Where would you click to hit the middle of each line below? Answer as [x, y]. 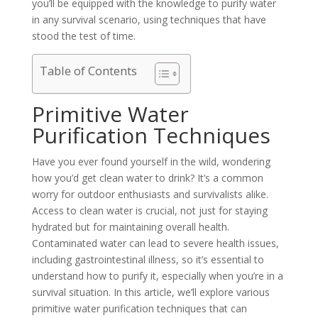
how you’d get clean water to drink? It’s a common [147, 178]
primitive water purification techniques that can [139, 308]
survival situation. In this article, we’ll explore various [150, 292]
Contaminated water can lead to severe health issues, [155, 243]
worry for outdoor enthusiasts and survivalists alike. [150, 194]
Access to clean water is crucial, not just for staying [149, 210]
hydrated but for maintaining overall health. [130, 227]
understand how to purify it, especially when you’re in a [157, 276]
